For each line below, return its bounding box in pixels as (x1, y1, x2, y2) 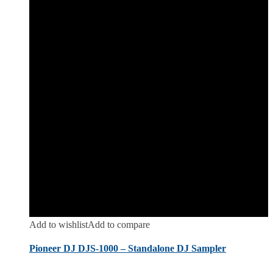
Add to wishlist (29, 219, 88, 230)
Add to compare (88, 219, 150, 230)
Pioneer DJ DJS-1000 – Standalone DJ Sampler (29, 243, 226, 254)
